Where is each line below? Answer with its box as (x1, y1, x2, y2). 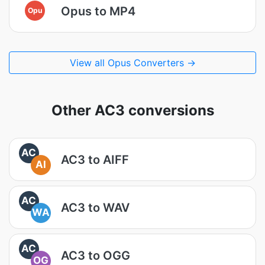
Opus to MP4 (61, 4, 135, 18)
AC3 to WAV (61, 200, 130, 215)
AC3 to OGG (61, 248, 130, 263)
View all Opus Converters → (69, 57, 196, 69)
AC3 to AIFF (61, 152, 129, 167)
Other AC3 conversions (51, 102, 214, 119)
